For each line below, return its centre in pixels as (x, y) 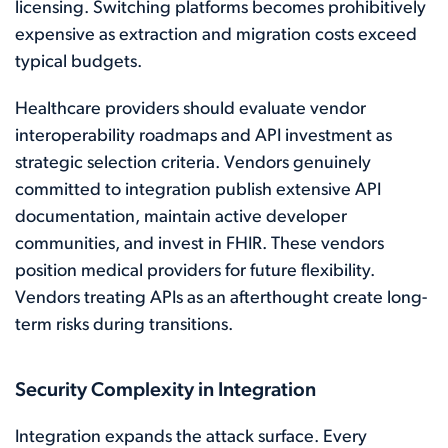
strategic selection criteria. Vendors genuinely (193, 163)
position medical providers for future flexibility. (195, 271)
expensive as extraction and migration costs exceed (216, 35)
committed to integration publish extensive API (198, 190)
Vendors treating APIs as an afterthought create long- (221, 298)
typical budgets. (78, 62)
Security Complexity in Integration (165, 391)
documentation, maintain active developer (181, 217)
